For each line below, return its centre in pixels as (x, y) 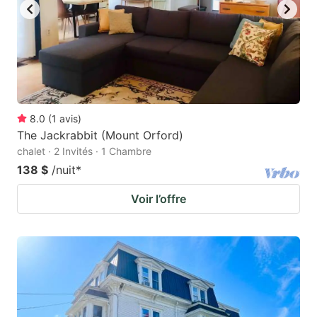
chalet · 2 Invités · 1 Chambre (84, 151)
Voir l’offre (158, 198)
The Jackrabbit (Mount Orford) (100, 135)
